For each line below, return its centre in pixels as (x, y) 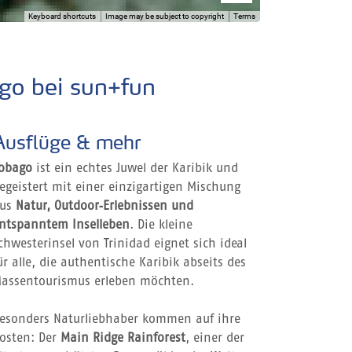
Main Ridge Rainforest (123, 338)
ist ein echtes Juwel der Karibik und (135, 169)
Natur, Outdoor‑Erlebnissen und (104, 206)
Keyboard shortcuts (62, 16)
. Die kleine (161, 225)
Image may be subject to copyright (165, 16)
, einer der (215, 338)
